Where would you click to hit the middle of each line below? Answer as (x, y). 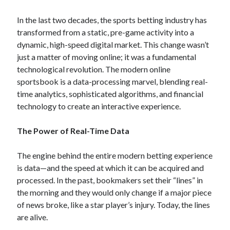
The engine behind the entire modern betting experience (115, 155)
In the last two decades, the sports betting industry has (112, 20)
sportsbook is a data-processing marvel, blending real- (113, 81)
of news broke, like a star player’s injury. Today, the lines (114, 205)
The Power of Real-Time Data (73, 131)
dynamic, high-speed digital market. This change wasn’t (113, 44)
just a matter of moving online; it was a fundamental (107, 57)
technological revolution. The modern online (94, 69)
